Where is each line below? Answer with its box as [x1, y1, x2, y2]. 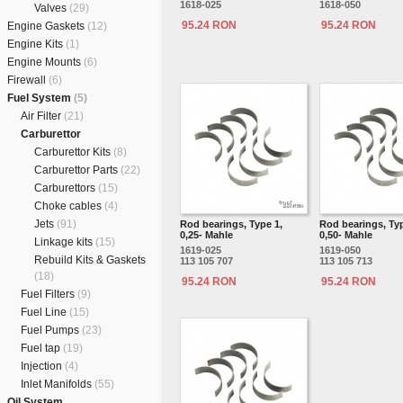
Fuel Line [21, 306, 69, 318]
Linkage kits [34, 236, 95, 248]
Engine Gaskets [7, 20, 87, 32]
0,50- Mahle [319, 229, 372, 240]
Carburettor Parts [34, 164, 121, 176]
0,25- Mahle [180, 229, 233, 240]
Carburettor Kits [34, 146, 113, 158]
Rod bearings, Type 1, [180, 219, 282, 229]
